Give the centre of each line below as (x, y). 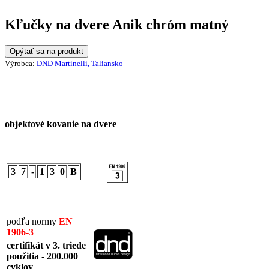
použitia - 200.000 (42, 256)
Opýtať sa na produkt (47, 52)
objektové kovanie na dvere (61, 124)
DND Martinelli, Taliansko (80, 64)
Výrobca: (21, 64)
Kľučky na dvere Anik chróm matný (117, 25)
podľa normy (33, 222)
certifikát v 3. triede (46, 246)
